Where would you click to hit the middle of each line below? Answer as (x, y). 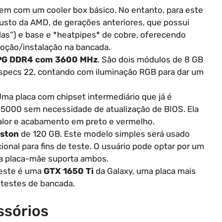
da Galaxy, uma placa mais (145, 171)
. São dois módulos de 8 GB (150, 59)
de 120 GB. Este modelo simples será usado (104, 134)
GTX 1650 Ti (69, 171)
